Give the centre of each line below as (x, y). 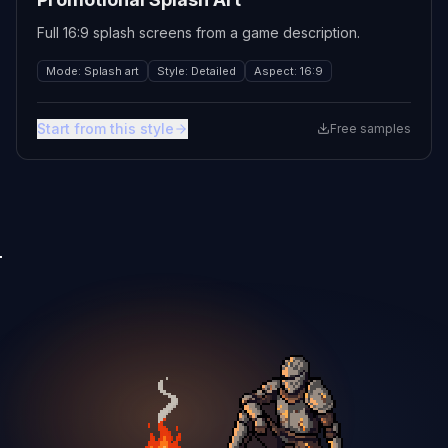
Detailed (213, 70)
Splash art (111, 70)
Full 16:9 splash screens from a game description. (198, 32)
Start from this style (105, 128)
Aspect (274, 70)
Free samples (370, 128)
